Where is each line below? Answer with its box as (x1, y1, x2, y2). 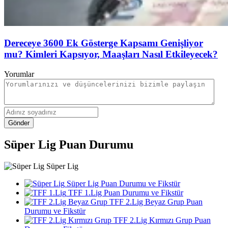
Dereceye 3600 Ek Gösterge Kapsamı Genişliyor (4, 37, 203, 48)
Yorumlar (4, 69, 34, 78)
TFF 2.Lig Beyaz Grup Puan (107, 197, 203, 207)
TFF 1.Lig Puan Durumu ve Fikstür (66, 188, 183, 197)
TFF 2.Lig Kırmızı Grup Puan (111, 216, 211, 225)
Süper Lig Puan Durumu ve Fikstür (65, 179, 180, 188)
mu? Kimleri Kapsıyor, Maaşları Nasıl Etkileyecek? (4, 48, 218, 60)
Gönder (8, 119, 30, 127)
